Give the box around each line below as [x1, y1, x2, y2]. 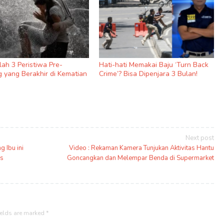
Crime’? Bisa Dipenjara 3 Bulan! [99, 68, 198, 78]
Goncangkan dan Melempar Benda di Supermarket [66, 153, 214, 163]
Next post [185, 133, 214, 143]
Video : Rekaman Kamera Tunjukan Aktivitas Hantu [68, 143, 214, 153]
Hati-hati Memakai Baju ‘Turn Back [99, 59, 209, 69]
